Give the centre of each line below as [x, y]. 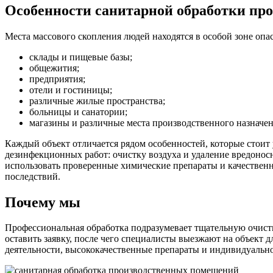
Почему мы [43, 202]
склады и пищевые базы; [81, 57]
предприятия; [57, 79]
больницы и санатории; [78, 112]
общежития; [54, 68]
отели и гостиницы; [71, 90]
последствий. [33, 176]
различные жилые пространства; [97, 101]
